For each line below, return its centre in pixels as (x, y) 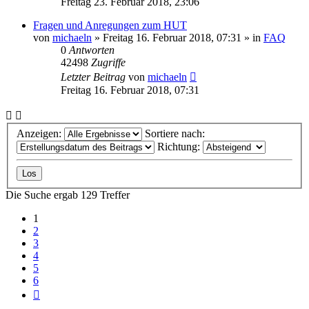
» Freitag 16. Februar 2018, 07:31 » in (178, 37)
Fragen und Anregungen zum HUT (110, 25)
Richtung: (180, 147)
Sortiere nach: (176, 134)
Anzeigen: (40, 134)
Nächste (57, 292)
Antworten (92, 50)
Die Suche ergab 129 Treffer (68, 195)
